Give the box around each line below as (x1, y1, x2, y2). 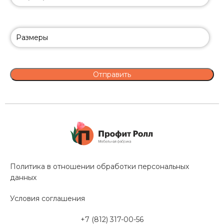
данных (10, 173, 37, 182)
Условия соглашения (10, 194, 85, 203)
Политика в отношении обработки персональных (10, 162, 189, 171)
